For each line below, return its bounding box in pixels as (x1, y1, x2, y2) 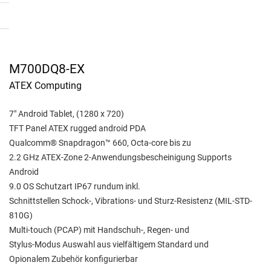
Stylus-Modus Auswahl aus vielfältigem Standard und (9, 240, 209, 249)
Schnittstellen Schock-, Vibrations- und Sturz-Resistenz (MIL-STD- (9, 196, 252, 206)
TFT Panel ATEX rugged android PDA (9, 123, 146, 133)
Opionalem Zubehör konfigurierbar (9, 254, 138, 264)
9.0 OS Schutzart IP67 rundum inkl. (9, 181, 140, 191)
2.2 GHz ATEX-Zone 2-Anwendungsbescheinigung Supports (9, 152, 232, 162)
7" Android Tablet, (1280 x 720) (9, 109, 124, 119)
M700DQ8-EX (9, 62, 85, 76)
